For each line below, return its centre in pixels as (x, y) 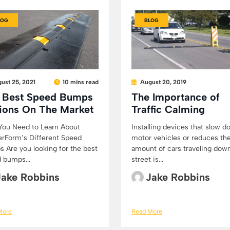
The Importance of (176, 97)
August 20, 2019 (163, 82)
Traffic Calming (168, 109)
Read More (147, 211)
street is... (147, 159)
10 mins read (81, 82)
